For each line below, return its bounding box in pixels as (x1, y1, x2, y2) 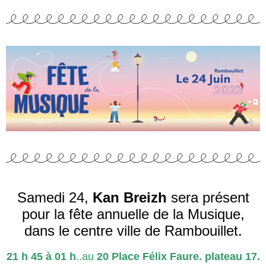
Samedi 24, (17, 189, 93, 206)
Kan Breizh (92, 189, 167, 206)
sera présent (166, 189, 249, 206)
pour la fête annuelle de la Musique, (21, 206, 245, 223)
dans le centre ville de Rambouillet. (24, 223, 242, 239)
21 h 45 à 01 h (6, 251, 76, 263)
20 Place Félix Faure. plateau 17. (93, 251, 260, 263)
